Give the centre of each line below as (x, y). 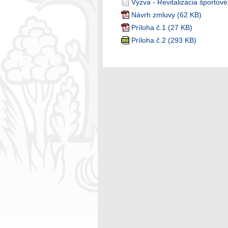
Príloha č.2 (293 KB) (164, 40)
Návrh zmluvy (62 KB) (166, 15)
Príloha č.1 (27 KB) (162, 27)
